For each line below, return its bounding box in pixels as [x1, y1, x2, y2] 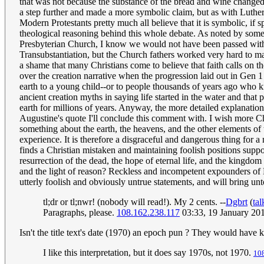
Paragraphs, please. [43, 207, 117, 218]
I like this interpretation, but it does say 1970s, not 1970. [43, 247, 253, 258]
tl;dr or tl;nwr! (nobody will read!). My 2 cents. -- [43, 197, 226, 207]
